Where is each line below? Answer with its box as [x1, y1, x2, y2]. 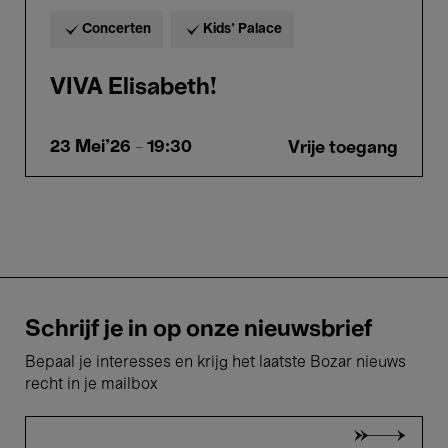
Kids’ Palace [203, 23, 282, 36]
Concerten [82, 23, 151, 36]
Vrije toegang [288, 139, 398, 156]
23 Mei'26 [50, 139, 131, 155]
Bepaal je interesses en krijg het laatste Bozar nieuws [25, 356, 406, 370]
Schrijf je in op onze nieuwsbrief [25, 319, 372, 341]
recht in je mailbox [25, 378, 157, 392]
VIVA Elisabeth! [50, 77, 217, 99]
